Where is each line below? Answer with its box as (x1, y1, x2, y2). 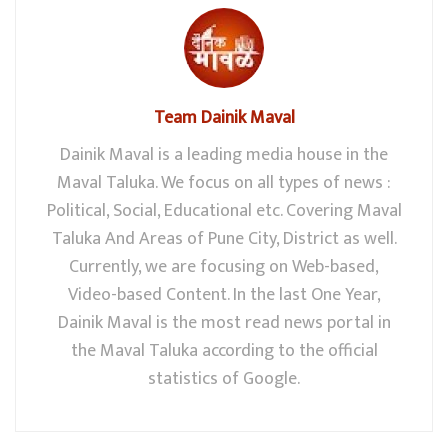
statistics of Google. (148, 364, 300, 395)
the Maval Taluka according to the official (70, 336, 378, 367)
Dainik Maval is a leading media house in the (60, 140, 388, 171)
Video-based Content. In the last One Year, (67, 280, 381, 311)
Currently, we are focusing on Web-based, (69, 252, 379, 283)
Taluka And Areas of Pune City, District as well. (51, 224, 397, 255)
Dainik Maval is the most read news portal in (57, 308, 391, 339)
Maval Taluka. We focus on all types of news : (57, 168, 391, 199)
